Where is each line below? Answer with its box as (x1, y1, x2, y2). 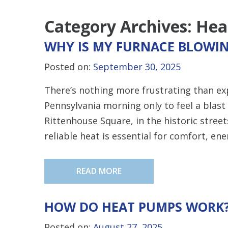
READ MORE (76, 165, 122, 177)
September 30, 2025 (93, 60, 181, 73)
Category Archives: (44, 15, 196, 37)
